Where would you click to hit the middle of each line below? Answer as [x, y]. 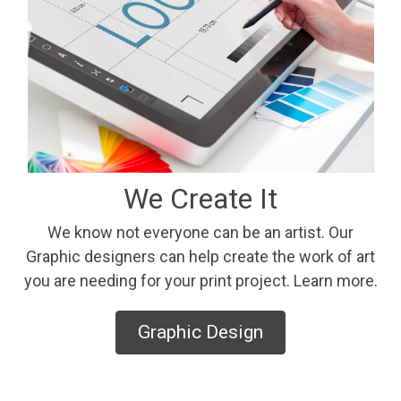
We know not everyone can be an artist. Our [200, 233]
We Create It [200, 199]
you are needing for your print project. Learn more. [200, 281]
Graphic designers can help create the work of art [200, 257]
